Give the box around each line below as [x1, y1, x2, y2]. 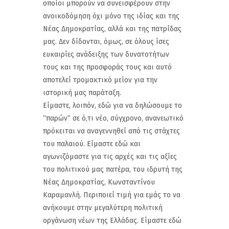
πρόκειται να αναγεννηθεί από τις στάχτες [43, 126, 180, 135]
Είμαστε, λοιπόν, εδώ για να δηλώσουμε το [43, 101, 182, 110]
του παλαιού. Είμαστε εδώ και [43, 139, 141, 148]
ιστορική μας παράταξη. [43, 88, 123, 97]
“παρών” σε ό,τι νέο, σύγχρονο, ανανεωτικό [43, 113, 184, 123]
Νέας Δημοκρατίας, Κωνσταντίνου [43, 177, 155, 187]
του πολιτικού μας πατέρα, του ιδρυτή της [43, 165, 182, 174]
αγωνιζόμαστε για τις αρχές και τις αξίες [43, 152, 177, 161]
